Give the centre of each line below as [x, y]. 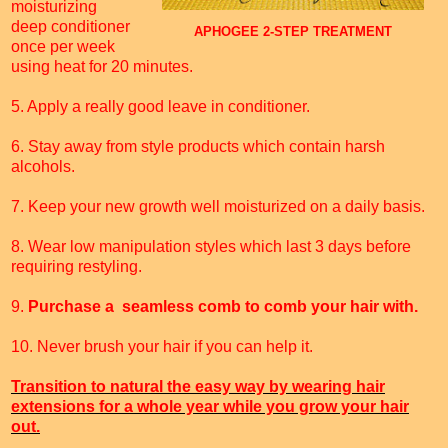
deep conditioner [70, 27]
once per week [63, 47]
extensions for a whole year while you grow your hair [210, 407]
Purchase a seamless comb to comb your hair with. [223, 307]
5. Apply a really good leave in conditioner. [160, 107]
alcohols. [43, 167]
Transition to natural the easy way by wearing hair [198, 387]
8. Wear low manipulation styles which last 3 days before [211, 247]
